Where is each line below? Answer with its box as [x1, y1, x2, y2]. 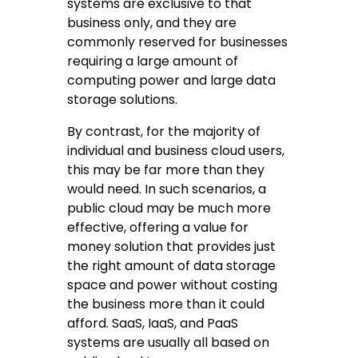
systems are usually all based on [67, 333, 270, 352]
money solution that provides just [67, 237, 276, 257]
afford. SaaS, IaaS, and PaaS [67, 314, 239, 333]
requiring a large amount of [67, 52, 239, 71]
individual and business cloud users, [67, 141, 285, 161]
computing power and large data [67, 71, 276, 90]
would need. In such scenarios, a [67, 180, 267, 199]
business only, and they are [67, 14, 237, 33]
